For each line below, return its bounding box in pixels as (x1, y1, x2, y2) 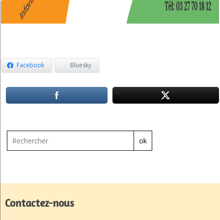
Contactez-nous (5, 197, 74, 210)
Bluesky (70, 61, 92, 70)
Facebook (17, 61, 45, 70)
